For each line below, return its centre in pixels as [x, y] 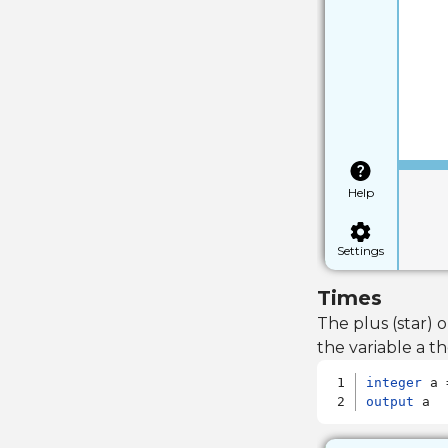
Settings [361, 250]
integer [394, 382]
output [390, 401]
